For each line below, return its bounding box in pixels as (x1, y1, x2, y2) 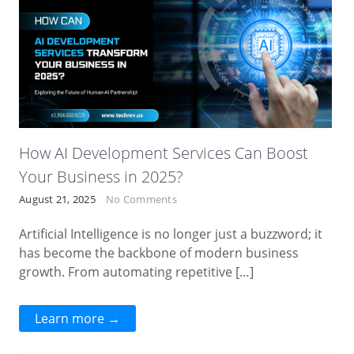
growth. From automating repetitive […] (19, 263, 254, 281)
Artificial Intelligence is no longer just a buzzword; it (19, 225, 323, 243)
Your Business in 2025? (19, 166, 183, 188)
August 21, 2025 (19, 192, 96, 207)
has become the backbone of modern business (19, 244, 299, 262)
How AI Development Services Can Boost (19, 142, 309, 164)
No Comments (106, 192, 177, 207)
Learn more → (35, 310, 121, 328)
